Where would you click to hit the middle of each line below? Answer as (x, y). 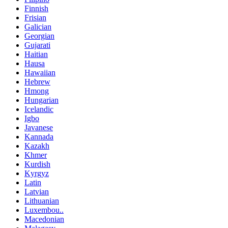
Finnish (36, 8)
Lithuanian (42, 201)
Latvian (37, 191)
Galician (38, 26)
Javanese (39, 127)
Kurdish (37, 164)
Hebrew (37, 81)
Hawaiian (40, 72)
